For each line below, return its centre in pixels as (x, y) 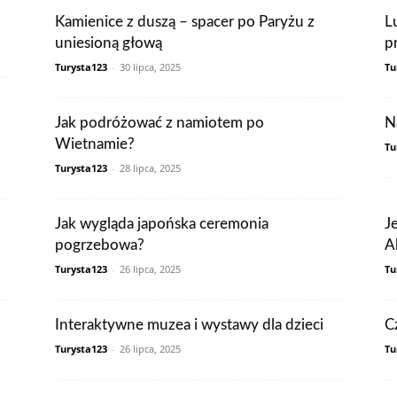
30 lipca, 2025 (150, 67)
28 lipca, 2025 (150, 168)
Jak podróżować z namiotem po (160, 123)
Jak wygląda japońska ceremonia (162, 224)
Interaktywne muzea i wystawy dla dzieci (189, 325)
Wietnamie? (95, 144)
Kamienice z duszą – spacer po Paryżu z (185, 22)
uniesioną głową (109, 43)
